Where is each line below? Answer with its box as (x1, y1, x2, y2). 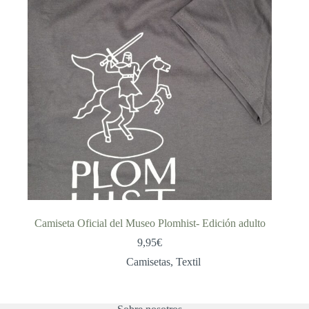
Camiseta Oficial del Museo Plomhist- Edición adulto (34, 217, 266, 230)
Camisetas (126, 256, 171, 268)
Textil (176, 256, 201, 268)
